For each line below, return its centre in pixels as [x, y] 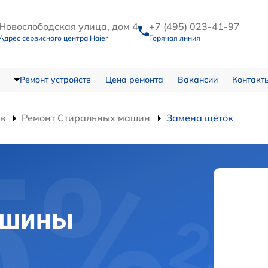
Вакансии [197, 79]
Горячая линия [174, 38]
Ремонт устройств [55, 79]
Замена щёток [200, 118]
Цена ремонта [134, 79]
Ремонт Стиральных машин [86, 118]
